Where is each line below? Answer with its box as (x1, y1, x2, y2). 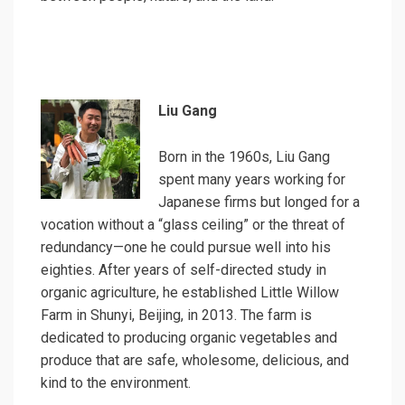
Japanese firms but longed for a (158, 193, 360, 212)
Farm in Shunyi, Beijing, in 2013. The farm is (41, 306, 312, 325)
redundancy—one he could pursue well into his (41, 239, 331, 257)
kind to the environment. (41, 374, 191, 392)
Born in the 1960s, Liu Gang (158, 148, 330, 166)
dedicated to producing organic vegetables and (41, 329, 337, 347)
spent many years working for (158, 171, 345, 189)
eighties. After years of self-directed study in (41, 261, 326, 279)
